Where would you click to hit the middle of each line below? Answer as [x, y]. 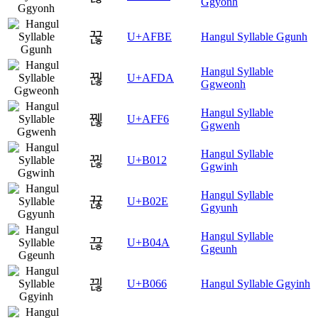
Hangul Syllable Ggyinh [256, 284]
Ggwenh [220, 126]
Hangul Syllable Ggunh [254, 37]
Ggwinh [219, 167]
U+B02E [148, 202]
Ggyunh [219, 208]
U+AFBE [149, 37]
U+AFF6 [148, 119]
